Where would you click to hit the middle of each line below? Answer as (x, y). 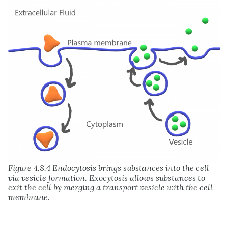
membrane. (29, 197)
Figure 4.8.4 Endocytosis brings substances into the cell (109, 168)
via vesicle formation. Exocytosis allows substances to (107, 177)
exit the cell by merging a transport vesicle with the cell (110, 187)
